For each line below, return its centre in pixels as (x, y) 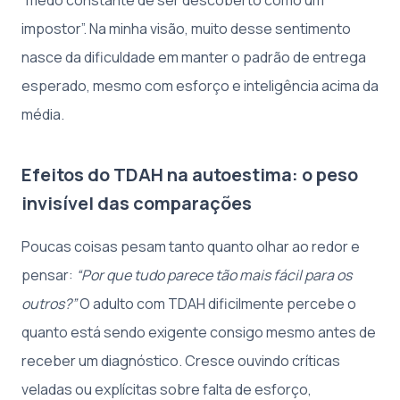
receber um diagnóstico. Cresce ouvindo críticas (181, 361)
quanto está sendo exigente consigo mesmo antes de (199, 333)
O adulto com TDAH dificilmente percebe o (217, 304)
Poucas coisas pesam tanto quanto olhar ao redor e (191, 247)
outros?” (49, 304)
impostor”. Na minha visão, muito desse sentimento (186, 29)
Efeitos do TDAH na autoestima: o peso (190, 175)
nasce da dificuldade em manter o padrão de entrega (194, 58)
